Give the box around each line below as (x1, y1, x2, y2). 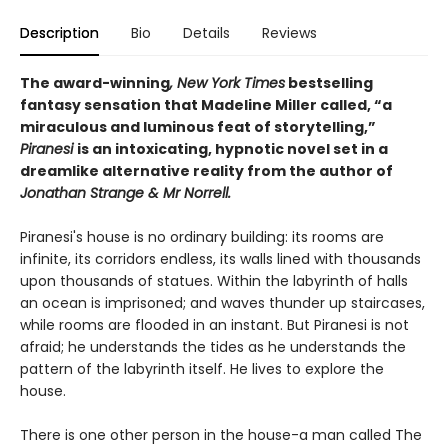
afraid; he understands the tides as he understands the (20, 337, 406, 358)
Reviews (262, 23, 317, 44)
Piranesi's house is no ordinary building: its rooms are (20, 227, 384, 248)
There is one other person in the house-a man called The (20, 425, 422, 446)
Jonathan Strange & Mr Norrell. (20, 183, 231, 204)
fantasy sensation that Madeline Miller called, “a (20, 95, 392, 116)
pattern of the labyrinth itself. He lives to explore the (20, 359, 384, 380)
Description (20, 23, 99, 44)
